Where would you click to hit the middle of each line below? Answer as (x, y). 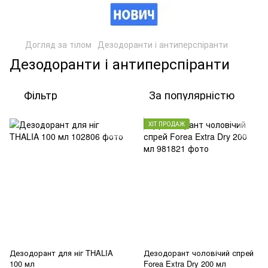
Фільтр (41, 95)
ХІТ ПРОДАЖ (167, 124)
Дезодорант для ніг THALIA (61, 253)
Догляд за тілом (58, 44)
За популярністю (192, 95)
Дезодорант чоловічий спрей (199, 253)
